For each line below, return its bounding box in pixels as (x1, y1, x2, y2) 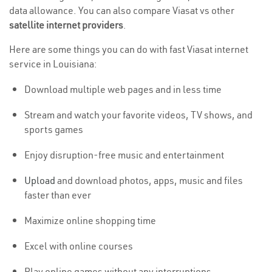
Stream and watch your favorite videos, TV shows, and (24, 109, 253, 121)
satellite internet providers (9, 19, 123, 32)
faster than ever (24, 189, 91, 202)
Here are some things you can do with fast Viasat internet (9, 43, 248, 56)
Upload (24, 174, 55, 187)
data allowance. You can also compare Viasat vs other (9, 4, 234, 17)
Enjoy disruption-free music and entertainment (24, 149, 224, 161)
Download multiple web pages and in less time (24, 83, 222, 96)
